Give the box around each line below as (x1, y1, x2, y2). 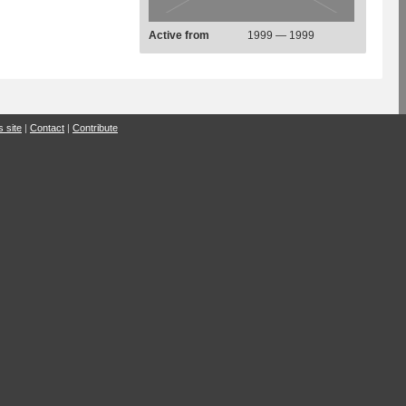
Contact (30, 122, 64, 133)
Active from (149, 29, 209, 42)
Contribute (72, 122, 118, 133)
